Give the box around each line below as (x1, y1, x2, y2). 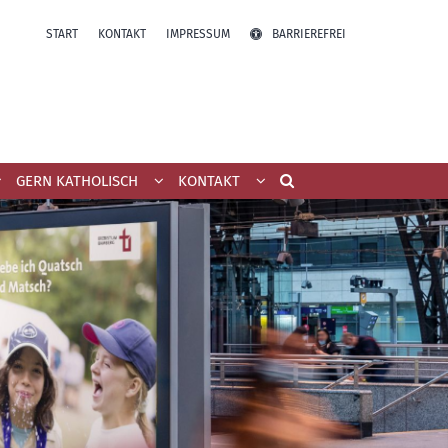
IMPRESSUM (166, 27, 230, 41)
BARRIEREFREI (272, 27, 346, 41)
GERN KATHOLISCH (16, 171, 138, 190)
